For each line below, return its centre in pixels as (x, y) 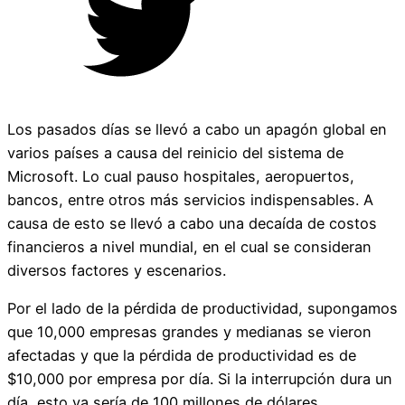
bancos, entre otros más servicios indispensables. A (190, 199)
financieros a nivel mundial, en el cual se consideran (189, 246)
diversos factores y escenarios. (117, 270)
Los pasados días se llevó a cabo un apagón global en (197, 129)
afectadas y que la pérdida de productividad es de (182, 355)
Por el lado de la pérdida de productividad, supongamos (202, 308)
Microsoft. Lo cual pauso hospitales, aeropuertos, (181, 176)
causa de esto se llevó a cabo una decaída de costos (192, 223)
